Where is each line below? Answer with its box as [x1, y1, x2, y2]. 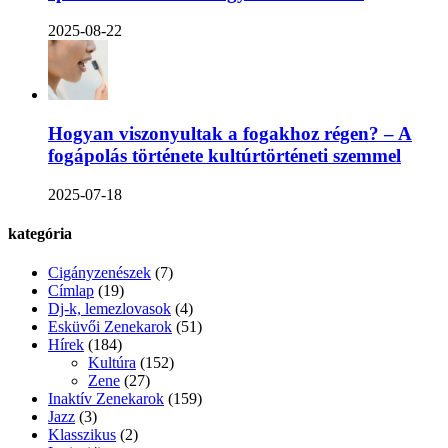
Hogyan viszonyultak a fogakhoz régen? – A [48, 123, 412, 145]
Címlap [48, 282, 94, 300]
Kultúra [88, 354, 136, 372]
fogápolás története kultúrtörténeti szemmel [48, 145, 401, 167]
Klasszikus [48, 426, 116, 444]
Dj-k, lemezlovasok [48, 300, 171, 318]
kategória [8, 225, 72, 243]
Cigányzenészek [48, 264, 151, 282]
